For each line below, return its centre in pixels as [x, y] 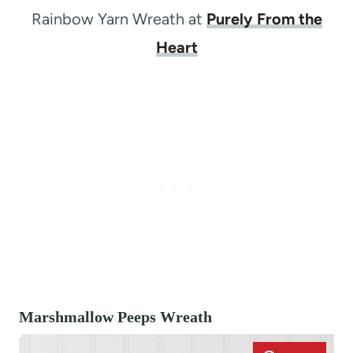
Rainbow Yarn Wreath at [119, 19]
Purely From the [264, 19]
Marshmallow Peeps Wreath [115, 316]
